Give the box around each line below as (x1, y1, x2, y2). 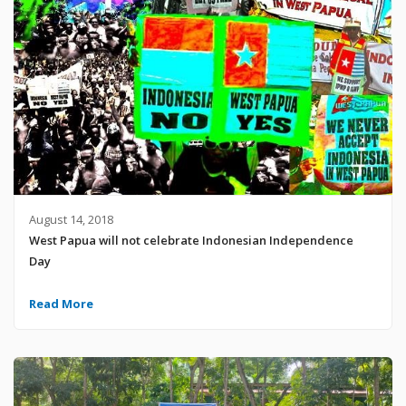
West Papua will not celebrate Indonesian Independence (28, 232, 353, 249)
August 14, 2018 (28, 211, 113, 228)
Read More (28, 295, 93, 313)
